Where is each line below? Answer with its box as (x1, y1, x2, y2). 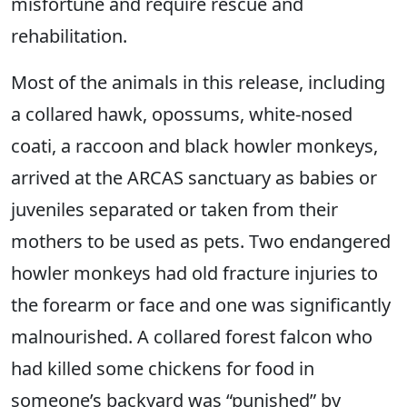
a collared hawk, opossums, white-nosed (11, 102, 352, 126)
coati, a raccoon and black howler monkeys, (11, 134, 378, 158)
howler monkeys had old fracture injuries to (11, 261, 378, 285)
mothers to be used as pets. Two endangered (11, 229, 391, 253)
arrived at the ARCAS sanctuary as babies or (11, 165, 377, 190)
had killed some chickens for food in (11, 356, 314, 381)
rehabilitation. (11, 24, 127, 48)
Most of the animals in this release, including (11, 70, 385, 94)
